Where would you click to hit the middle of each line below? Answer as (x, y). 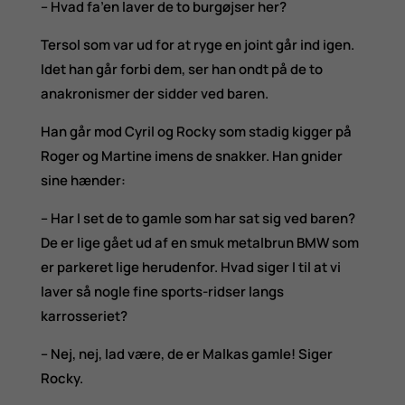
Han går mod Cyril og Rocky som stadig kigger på (196, 131)
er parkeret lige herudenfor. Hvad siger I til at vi (190, 267)
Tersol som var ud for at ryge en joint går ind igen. (197, 44)
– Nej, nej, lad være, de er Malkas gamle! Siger (186, 353)
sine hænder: (83, 180)
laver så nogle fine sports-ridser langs (162, 291)
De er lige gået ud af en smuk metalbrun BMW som (199, 242)
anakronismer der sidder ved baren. (154, 93)
